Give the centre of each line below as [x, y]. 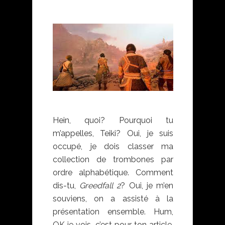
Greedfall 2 [100, 186]
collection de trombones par [113, 160]
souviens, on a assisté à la [113, 199]
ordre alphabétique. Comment [113, 173]
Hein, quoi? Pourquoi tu [113, 121]
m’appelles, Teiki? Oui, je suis [113, 134]
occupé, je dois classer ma [113, 147]
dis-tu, [66, 186]
